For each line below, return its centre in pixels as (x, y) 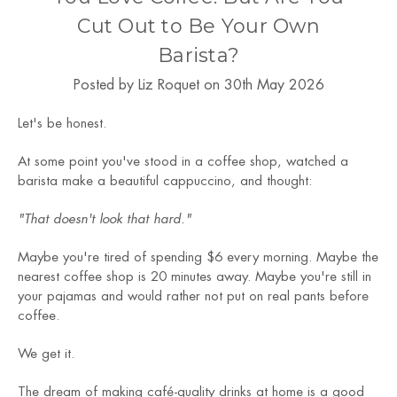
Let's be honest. (62, 123)
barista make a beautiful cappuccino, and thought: (165, 181)
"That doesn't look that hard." (105, 219)
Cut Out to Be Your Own (198, 26)
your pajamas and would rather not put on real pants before (193, 296)
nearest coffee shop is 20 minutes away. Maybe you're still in (195, 276)
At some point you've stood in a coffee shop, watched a (183, 161)
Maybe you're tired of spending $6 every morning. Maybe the (198, 257)
